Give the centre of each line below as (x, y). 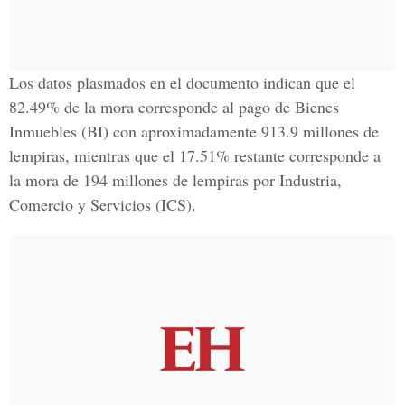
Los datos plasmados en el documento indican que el (182, 82)
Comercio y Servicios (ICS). (103, 204)
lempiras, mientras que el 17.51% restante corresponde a (195, 155)
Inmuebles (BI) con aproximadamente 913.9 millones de (194, 131)
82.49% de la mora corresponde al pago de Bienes (174, 107)
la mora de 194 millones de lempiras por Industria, (175, 180)
